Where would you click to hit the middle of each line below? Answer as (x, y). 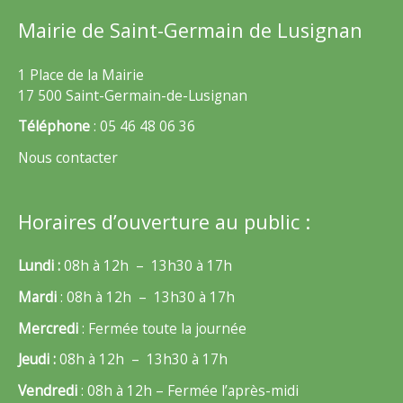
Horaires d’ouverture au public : (164, 221)
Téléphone (54, 126)
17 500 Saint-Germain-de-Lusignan (133, 95)
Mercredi (48, 328)
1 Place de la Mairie (81, 74)
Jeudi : (39, 359)
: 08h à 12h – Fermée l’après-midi (188, 390)
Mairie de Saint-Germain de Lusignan (190, 30)
